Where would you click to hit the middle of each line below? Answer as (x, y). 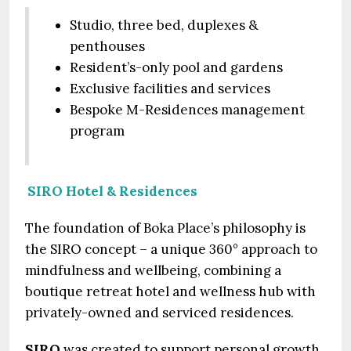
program (97, 131)
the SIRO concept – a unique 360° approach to (171, 249)
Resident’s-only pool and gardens (176, 67)
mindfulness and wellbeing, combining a (153, 270)
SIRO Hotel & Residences (113, 191)
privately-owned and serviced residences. (159, 313)
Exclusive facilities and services (170, 89)
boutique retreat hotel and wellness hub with (170, 291)
